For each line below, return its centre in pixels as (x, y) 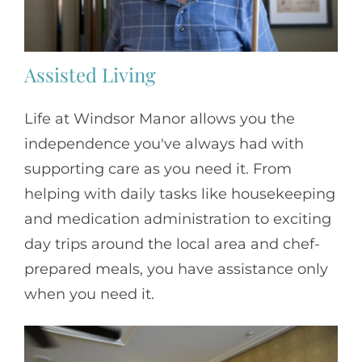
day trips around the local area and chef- (172, 244)
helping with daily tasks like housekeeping (180, 194)
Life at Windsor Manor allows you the (160, 119)
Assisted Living (90, 74)
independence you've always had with (164, 144)
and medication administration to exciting (178, 219)
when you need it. (89, 295)
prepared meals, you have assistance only (176, 269)
